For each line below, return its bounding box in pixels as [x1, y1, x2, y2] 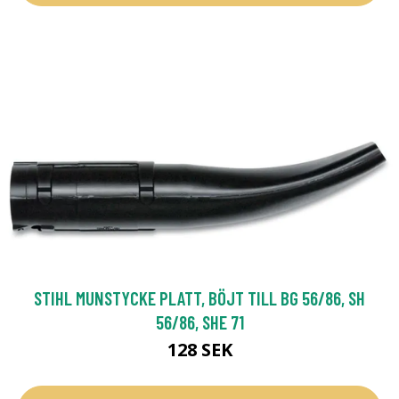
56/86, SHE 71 [155, 311, 244, 334]
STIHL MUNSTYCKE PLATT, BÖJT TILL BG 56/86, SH [34, 287, 365, 310]
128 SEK [167, 338, 232, 362]
